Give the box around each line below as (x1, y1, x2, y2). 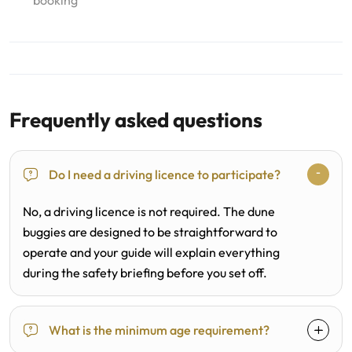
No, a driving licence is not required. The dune (23, 203, 275, 219)
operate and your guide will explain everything (23, 244, 280, 260)
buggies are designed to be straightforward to (23, 224, 277, 240)
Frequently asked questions (9, 107, 262, 133)
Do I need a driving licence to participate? (49, 167, 280, 182)
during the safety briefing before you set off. (23, 265, 267, 280)
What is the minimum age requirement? (49, 322, 269, 338)
